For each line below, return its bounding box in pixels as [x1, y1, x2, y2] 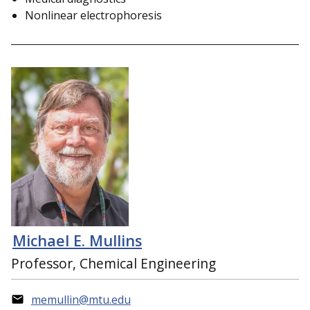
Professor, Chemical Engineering [11, 253, 216, 273]
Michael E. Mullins [12, 230, 142, 251]
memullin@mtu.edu [30, 291, 131, 307]
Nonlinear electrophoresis [25, 8, 162, 24]
